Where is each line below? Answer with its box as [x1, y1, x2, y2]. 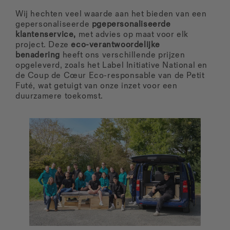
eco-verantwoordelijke [71, 40, 161, 50]
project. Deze [15, 40, 71, 50]
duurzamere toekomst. [15, 91, 104, 102]
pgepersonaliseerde [91, 20, 171, 30]
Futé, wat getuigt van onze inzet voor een [15, 81, 178, 91]
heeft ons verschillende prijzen [60, 50, 185, 61]
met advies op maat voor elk [76, 30, 188, 40]
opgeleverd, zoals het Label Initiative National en [15, 61, 208, 71]
